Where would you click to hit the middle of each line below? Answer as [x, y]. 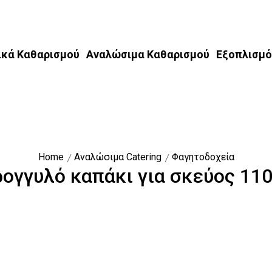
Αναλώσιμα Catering [117, 157]
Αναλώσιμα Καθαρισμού [148, 54]
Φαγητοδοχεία [203, 157]
